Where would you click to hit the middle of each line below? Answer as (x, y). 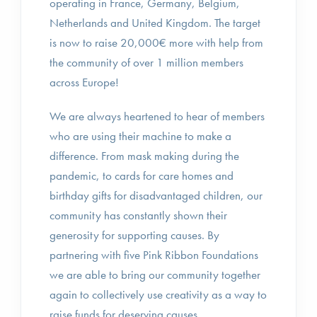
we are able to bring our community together (155, 275)
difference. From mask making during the (144, 156)
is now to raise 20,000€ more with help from (156, 42)
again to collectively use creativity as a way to (158, 294)
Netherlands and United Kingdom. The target (155, 23)
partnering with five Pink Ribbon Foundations (154, 255)
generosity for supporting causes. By (134, 235)
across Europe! (84, 82)
